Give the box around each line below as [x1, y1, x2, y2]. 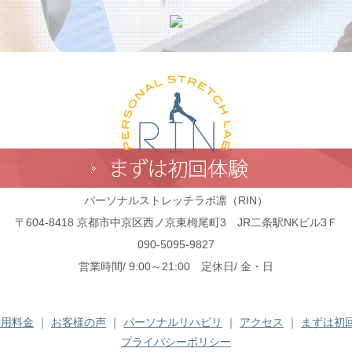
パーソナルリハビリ [123, 316, 222, 328]
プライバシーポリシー [121, 335, 231, 348]
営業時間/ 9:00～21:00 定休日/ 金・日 [79, 260, 273, 273]
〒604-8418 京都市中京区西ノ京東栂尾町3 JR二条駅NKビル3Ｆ [14, 216, 338, 229]
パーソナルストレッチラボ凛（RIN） [84, 194, 268, 207]
